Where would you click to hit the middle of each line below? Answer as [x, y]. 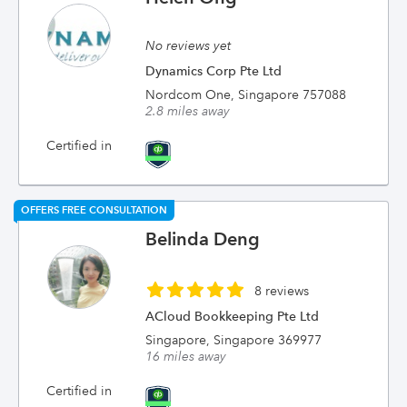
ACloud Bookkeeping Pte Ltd [233, 316]
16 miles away [186, 356]
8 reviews [282, 291]
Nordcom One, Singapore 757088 [246, 94]
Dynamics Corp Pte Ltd [214, 71]
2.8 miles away [188, 111]
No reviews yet [189, 45]
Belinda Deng [203, 239]
